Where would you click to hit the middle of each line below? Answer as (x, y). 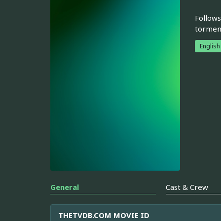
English (210, 46)
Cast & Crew (187, 187)
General (65, 187)
